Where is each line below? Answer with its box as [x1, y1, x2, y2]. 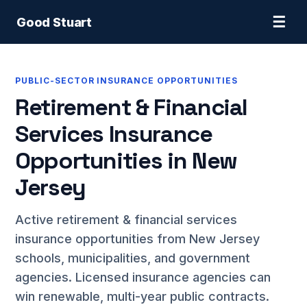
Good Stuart [16, 14, 93, 29]
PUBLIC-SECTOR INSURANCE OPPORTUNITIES [15, 75, 238, 86]
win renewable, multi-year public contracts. [15, 289, 269, 304]
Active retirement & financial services [15, 212, 237, 227]
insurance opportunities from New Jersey [15, 232, 260, 246]
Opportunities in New [15, 146, 237, 175]
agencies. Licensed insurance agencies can [15, 270, 271, 284]
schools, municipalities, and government [15, 251, 250, 265]
